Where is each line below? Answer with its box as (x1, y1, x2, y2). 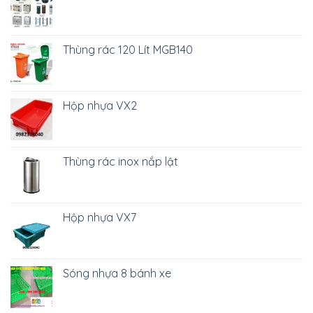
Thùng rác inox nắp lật (63, 154, 178, 169)
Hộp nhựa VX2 (63, 99, 137, 113)
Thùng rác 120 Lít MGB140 (63, 43, 193, 57)
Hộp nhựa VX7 (63, 210, 136, 225)
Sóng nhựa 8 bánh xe (63, 266, 171, 281)
